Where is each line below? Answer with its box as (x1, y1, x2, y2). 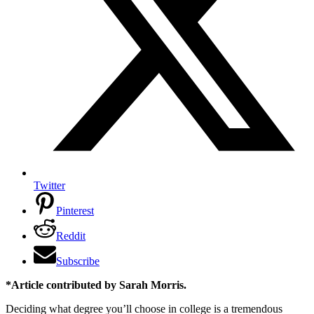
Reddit (56, 229, 86, 242)
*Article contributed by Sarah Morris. (6, 278, 186, 291)
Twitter (34, 179, 65, 191)
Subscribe (56, 254, 100, 267)
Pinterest (56, 204, 94, 217)
